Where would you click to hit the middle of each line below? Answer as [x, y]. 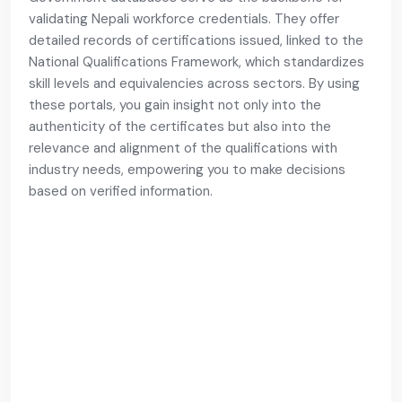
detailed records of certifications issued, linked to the [196, 40]
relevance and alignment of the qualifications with [183, 148]
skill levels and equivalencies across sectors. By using [194, 83]
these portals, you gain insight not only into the [175, 105]
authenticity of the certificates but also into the [180, 127]
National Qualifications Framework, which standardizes [197, 62]
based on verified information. [121, 191]
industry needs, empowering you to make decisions [187, 170]
